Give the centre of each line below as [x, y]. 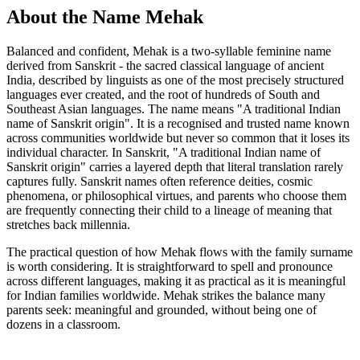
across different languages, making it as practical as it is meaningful [176, 280]
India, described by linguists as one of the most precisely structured [175, 80]
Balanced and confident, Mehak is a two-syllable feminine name [169, 51]
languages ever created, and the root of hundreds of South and [163, 94]
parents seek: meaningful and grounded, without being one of [162, 309]
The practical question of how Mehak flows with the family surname [180, 252]
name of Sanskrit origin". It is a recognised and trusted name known [178, 123]
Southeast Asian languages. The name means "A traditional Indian [174, 108]
